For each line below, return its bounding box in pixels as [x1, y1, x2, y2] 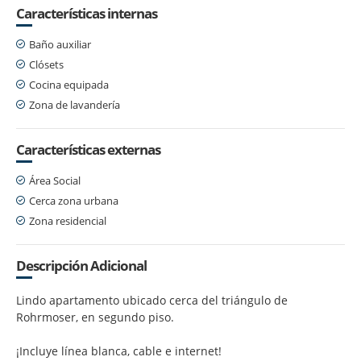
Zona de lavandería [29, 97, 120, 112]
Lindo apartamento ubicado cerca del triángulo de [16, 292, 288, 308]
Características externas [16, 139, 160, 159]
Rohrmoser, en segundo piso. [16, 309, 174, 325]
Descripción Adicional [16, 255, 147, 275]
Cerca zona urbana [29, 193, 118, 208]
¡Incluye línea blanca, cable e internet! [16, 342, 222, 359]
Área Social [29, 172, 81, 188]
